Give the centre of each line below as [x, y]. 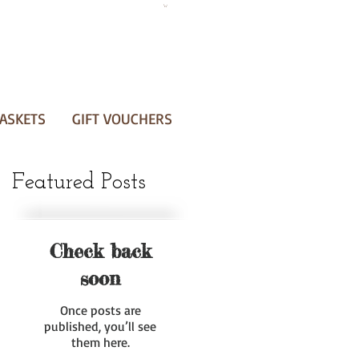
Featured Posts [79, 183]
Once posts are [100, 311]
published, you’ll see [100, 327]
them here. [100, 343]
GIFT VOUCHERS [122, 119]
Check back [100, 252]
